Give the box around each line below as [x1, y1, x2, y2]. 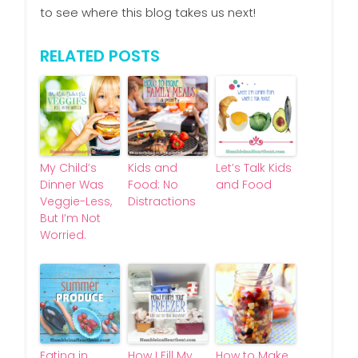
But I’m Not [39, 210, 101, 227]
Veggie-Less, [39, 193, 112, 210]
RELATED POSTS [39, 45, 160, 68]
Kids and [127, 160, 177, 177]
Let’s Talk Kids [215, 160, 292, 177]
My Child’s [39, 160, 97, 177]
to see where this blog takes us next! [39, 4, 256, 22]
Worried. [39, 227, 86, 244]
